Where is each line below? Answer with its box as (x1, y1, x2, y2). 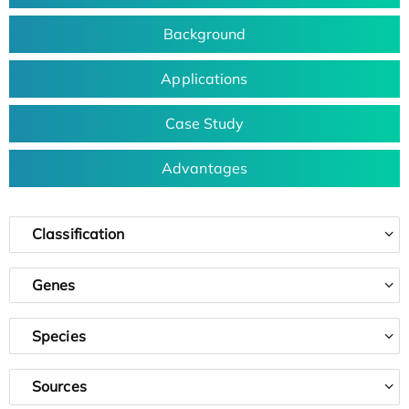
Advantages (162, 158, 247, 177)
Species (32, 326, 86, 345)
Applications (161, 68, 248, 88)
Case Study (164, 113, 245, 132)
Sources (32, 377, 87, 396)
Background (163, 24, 246, 43)
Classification (32, 225, 125, 244)
